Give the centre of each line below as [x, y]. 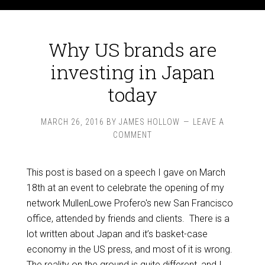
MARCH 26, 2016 [72, 122]
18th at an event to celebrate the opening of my [125, 188]
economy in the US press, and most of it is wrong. [129, 249]
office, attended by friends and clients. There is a [128, 219]
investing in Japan [132, 72]
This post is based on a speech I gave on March [126, 172]
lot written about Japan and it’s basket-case [117, 234]
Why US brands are [132, 49]
